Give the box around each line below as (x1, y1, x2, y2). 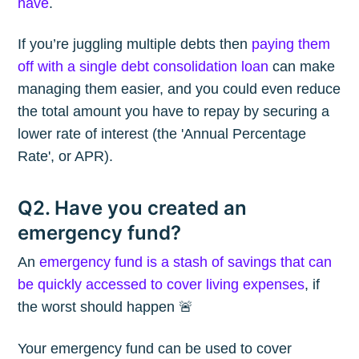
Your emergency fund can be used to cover (18, 340, 292, 357)
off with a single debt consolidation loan (18, 58, 269, 75)
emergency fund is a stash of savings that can (39, 254, 333, 271)
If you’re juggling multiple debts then (18, 36, 252, 53)
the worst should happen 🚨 (18, 299, 194, 316)
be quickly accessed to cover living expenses (18, 276, 305, 293)
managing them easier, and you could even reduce (18, 81, 341, 98)
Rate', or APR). (18, 148, 114, 165)
